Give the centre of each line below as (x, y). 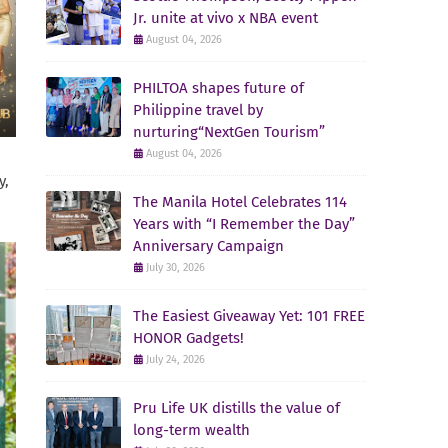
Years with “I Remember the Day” (244, 224)
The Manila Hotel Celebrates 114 (240, 202)
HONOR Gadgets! (188, 338)
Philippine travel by (198, 110)
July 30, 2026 (175, 267)
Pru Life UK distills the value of (236, 408)
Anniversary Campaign (208, 246)
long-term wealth (191, 430)
